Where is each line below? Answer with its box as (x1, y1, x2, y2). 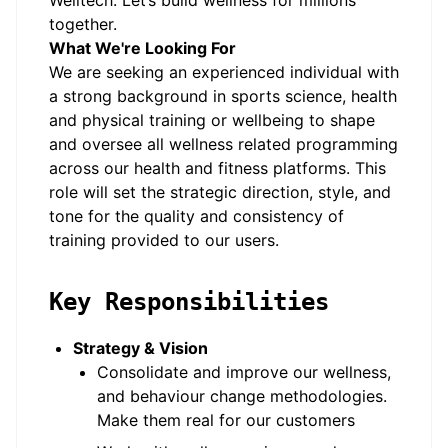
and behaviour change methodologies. (97, 386, 387, 406)
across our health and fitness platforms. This (49, 158, 386, 178)
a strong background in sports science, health (49, 86, 397, 106)
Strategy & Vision (73, 338, 208, 358)
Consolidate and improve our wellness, (97, 362, 391, 382)
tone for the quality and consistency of (49, 206, 344, 226)
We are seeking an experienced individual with (49, 62, 399, 82)
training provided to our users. (49, 230, 279, 250)
